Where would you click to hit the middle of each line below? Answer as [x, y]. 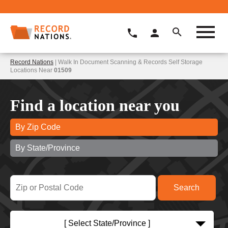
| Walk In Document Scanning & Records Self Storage [128, 62]
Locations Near [32, 70]
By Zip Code [38, 127]
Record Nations [32, 62]
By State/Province [48, 148]
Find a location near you [95, 105]
